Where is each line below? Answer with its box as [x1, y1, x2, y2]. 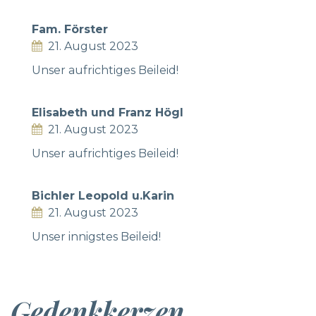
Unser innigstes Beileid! [32, 229, 161, 243]
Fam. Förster [32, 22, 108, 36]
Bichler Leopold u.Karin [32, 188, 174, 202]
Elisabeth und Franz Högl [32, 105, 183, 119]
